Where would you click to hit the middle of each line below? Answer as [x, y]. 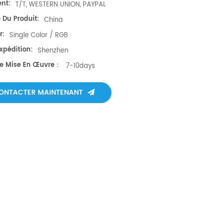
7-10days [81, 66]
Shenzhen [53, 51]
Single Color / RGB [39, 36]
